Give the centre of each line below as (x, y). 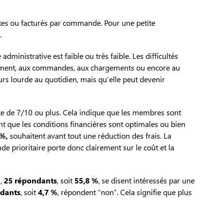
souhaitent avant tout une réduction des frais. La (90, 136)
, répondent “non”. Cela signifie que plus (125, 192)
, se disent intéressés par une (146, 181)
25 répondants (30, 181)
